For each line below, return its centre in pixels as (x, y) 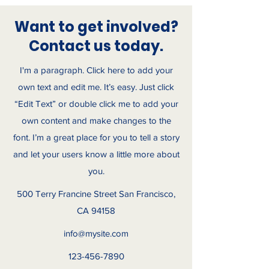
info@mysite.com (96, 233)
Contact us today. (96, 46)
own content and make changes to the (96, 120)
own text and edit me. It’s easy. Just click (96, 87)
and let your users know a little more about (96, 154)
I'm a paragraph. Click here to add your (96, 70)
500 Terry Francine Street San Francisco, (96, 194)
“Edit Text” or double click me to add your (96, 104)
